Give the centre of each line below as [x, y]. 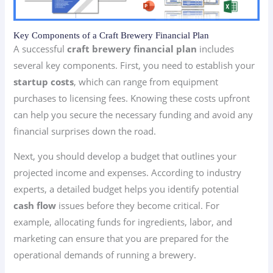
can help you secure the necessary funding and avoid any [133, 114]
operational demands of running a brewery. [105, 255]
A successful [41, 48]
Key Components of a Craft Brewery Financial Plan [112, 35]
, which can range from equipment [146, 81]
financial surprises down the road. [85, 131]
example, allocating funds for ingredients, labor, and [123, 222]
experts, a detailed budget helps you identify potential [126, 189]
